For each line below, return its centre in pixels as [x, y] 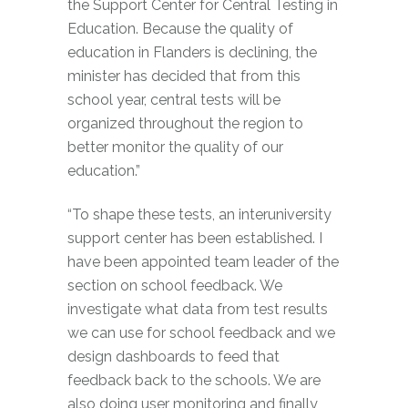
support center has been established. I [195, 238]
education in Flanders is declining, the [192, 52]
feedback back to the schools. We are [194, 380]
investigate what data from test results [198, 309]
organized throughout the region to [185, 123]
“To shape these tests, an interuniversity [199, 214]
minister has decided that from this [184, 76]
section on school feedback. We [175, 285]
